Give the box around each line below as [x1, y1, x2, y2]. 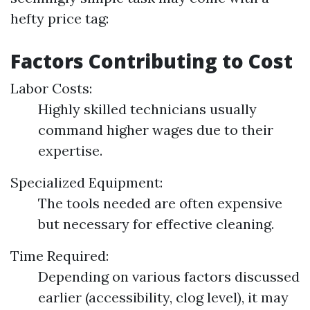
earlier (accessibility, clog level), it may [38, 289, 289, 307]
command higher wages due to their [38, 121, 273, 139]
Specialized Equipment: [10, 174, 163, 192]
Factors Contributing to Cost [10, 48, 293, 75]
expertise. [38, 142, 102, 160]
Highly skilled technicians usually [38, 100, 257, 118]
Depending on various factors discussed [38, 268, 300, 286]
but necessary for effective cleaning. [38, 215, 274, 233]
